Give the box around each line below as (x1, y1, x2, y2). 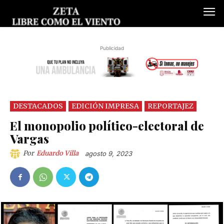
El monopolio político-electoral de (10, 117, 204, 133)
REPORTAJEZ (147, 101, 193, 110)
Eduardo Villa (36, 149, 78, 158)
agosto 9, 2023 (85, 149, 132, 158)
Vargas (10, 130, 49, 146)
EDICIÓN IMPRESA (71, 101, 139, 110)
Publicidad (100, 45, 124, 51)
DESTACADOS (13, 101, 63, 110)
